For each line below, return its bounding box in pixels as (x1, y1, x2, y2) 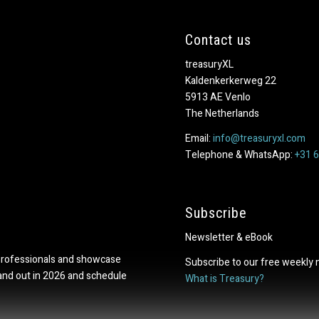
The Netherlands (185, 105, 260, 121)
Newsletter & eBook (185, 229, 273, 245)
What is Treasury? (185, 271, 265, 286)
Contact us (185, 31, 252, 49)
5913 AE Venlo (185, 89, 251, 105)
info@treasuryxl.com (213, 130, 306, 146)
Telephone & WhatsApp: (185, 147, 296, 162)
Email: (185, 130, 214, 146)
